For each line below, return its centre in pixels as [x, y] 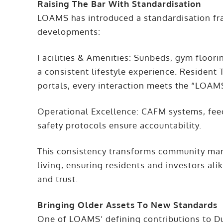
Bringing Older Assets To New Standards [128, 205]
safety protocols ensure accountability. [120, 125]
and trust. [58, 179]
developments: [69, 32]
